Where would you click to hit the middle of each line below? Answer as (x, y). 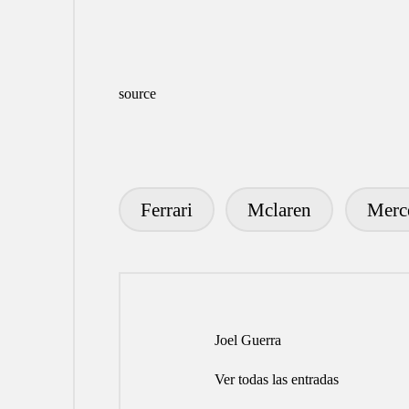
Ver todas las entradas (277, 380)
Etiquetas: (145, 207)
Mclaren (280, 209)
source (137, 94)
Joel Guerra (248, 340)
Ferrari (166, 209)
